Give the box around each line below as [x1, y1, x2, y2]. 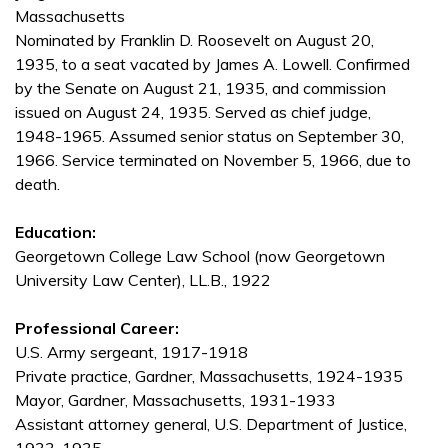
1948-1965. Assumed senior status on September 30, [15, 126, 404, 147]
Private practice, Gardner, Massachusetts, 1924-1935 [15, 366, 403, 387]
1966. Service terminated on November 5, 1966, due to [15, 150, 411, 171]
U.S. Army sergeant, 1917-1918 [15, 342, 248, 363]
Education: [15, 222, 96, 243]
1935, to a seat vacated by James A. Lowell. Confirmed [15, 54, 410, 75]
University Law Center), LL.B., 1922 [15, 270, 271, 291]
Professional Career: [15, 318, 179, 339]
